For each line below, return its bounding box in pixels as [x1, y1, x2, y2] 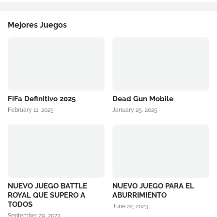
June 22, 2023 [112, 203, 148, 210]
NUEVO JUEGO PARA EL [112, 182, 194, 190]
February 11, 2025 [8, 107, 54, 113]
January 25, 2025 [112, 107, 157, 113]
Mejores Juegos [8, 20, 67, 30]
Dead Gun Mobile [112, 94, 173, 103]
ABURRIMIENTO [112, 191, 167, 200]
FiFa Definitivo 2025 [8, 94, 76, 103]
